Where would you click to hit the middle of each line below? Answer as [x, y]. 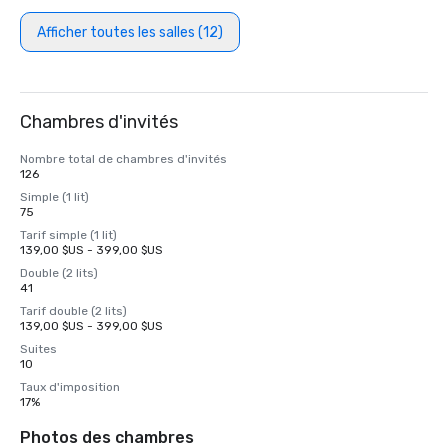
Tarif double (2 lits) [73, 311]
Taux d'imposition [70, 387]
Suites [38, 349]
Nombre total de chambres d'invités [123, 159]
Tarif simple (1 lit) [68, 235]
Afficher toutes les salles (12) [130, 32]
